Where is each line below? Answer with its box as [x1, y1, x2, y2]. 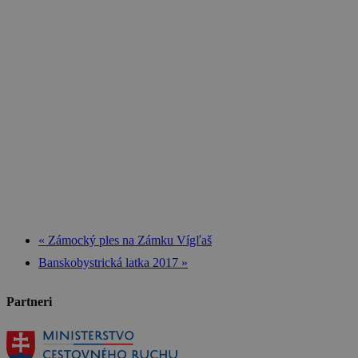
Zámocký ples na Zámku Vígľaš [45, 233, 212, 247]
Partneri [6, 294, 52, 308]
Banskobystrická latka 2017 [38, 255, 181, 269]
